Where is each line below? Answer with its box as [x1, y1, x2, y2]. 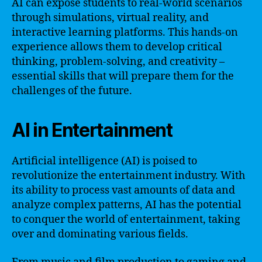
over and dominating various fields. [12, 227, 188, 241]
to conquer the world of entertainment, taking [12, 213, 240, 226]
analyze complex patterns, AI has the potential [12, 198, 242, 212]
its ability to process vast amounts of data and [12, 184, 235, 197]
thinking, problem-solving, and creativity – [12, 55, 225, 68]
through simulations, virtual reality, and [12, 11, 209, 25]
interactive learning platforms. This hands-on [12, 26, 238, 39]
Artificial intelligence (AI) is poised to [12, 154, 197, 168]
